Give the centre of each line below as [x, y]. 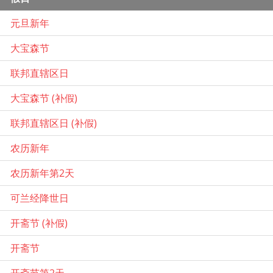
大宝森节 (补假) [44, 98]
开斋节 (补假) [39, 223]
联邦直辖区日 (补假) [54, 123]
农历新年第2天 [42, 173]
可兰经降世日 [40, 198]
